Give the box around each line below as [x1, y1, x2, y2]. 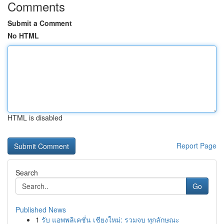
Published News [15, 204, 66, 214]
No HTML [7, 30, 39, 40]
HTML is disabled [7, 112, 62, 122]
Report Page [176, 140, 216, 150]
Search [15, 167, 38, 177]
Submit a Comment [7, 18, 72, 28]
